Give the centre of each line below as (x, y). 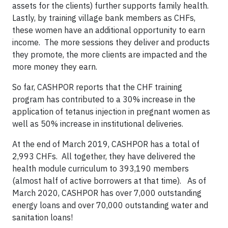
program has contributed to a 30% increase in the (104, 99)
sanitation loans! (42, 217)
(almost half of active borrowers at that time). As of (109, 181)
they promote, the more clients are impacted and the (110, 54)
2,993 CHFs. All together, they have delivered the (104, 156)
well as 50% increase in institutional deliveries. (99, 124)
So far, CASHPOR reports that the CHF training (97, 87)
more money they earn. (56, 67)
